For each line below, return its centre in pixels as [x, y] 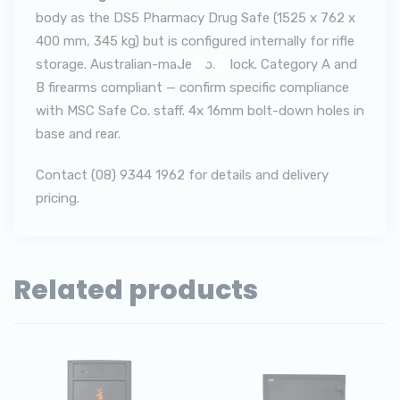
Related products [136, 290]
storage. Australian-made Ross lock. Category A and [196, 64]
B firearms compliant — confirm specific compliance [192, 87]
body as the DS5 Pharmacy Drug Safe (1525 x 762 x [196, 18]
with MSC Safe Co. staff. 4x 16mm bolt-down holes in [200, 111]
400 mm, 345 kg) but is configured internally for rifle [195, 41]
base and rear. [80, 134]
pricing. [58, 198]
